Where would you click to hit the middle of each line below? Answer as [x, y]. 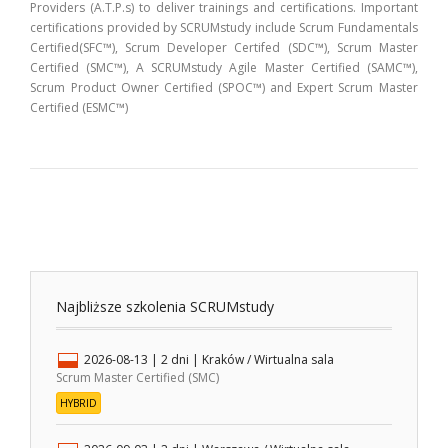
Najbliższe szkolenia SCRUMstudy [165, 306]
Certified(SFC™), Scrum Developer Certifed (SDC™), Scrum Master [224, 48]
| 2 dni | [175, 359]
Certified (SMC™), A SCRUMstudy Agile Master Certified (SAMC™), [224, 68]
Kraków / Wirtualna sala [268, 359]
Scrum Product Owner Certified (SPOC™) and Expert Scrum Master [224, 88]
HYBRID [79, 402]
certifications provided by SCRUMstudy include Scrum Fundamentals [224, 28]
